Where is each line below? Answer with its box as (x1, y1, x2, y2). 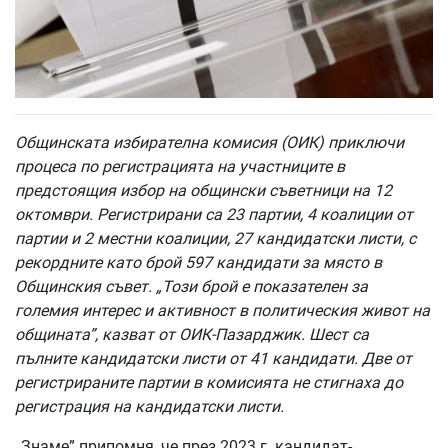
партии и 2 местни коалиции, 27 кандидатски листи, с (15, 228, 416, 248)
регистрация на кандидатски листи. (15, 396, 284, 416)
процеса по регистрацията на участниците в (15, 156, 345, 176)
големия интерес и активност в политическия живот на (15, 300, 430, 320)
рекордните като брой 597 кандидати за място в (15, 252, 382, 272)
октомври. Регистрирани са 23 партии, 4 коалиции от (15, 204, 413, 224)
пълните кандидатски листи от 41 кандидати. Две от (15, 348, 412, 368)
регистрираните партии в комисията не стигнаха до (15, 372, 403, 392)
